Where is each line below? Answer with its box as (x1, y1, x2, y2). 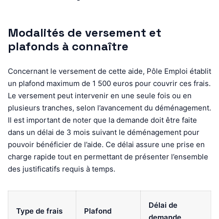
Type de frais (16, 206, 63, 216)
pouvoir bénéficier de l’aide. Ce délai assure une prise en (8, 139, 205, 149)
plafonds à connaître (8, 38, 129, 54)
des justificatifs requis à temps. (8, 164, 115, 174)
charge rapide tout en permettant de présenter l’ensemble (8, 152, 208, 161)
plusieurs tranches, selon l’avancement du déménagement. (8, 103, 211, 112)
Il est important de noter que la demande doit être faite (8, 115, 197, 125)
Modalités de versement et (8, 24, 161, 40)
